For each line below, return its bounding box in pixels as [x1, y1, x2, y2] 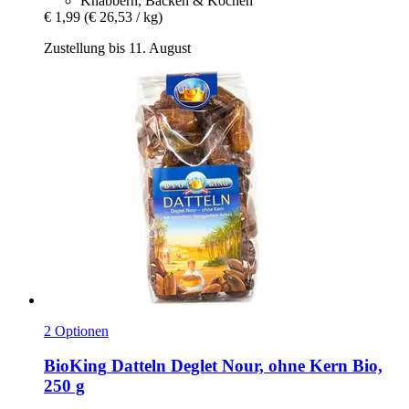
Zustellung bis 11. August [44, 39, 191, 56]
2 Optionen [44, 322, 109, 339]
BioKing [44, 356, 107, 376]
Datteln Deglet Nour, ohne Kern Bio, [107, 356, 383, 376]
